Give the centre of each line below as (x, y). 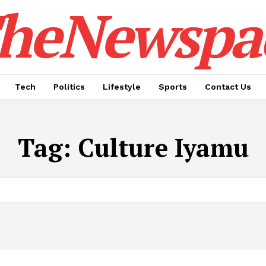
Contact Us (228, 87)
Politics (69, 87)
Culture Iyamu (163, 147)
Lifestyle (122, 87)
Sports (173, 87)
